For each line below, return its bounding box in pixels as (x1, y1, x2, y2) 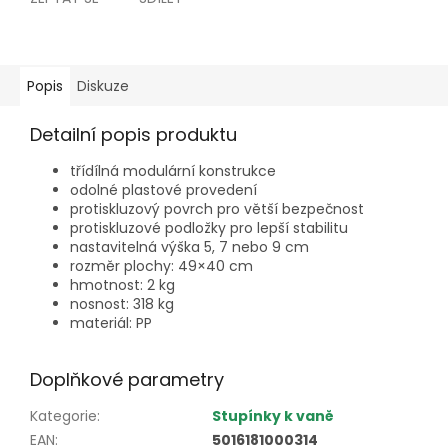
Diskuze (77, 76, 129, 97)
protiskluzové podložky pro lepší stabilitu (70, 218, 348, 239)
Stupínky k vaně (212, 406, 334, 427)
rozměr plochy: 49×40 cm (70, 256, 253, 277)
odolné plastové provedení (70, 180, 257, 201)
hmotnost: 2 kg (70, 275, 175, 296)
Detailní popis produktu (30, 122, 237, 148)
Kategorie (30, 406, 97, 427)
